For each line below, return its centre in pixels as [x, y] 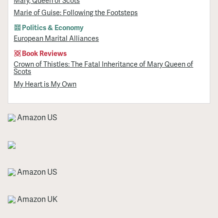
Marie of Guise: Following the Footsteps [76, 12]
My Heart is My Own [45, 83]
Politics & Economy [53, 27]
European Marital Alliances [56, 38]
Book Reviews [45, 53]
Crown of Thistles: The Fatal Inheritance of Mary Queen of [104, 64]
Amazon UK [36, 199]
